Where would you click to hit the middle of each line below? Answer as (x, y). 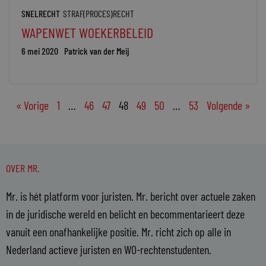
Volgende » (228, 105)
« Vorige (32, 105)
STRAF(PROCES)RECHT (99, 13)
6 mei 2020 (40, 50)
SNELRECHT (41, 13)
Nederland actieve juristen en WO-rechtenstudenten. (109, 249)
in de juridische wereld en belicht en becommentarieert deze (125, 213)
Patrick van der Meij (97, 50)
